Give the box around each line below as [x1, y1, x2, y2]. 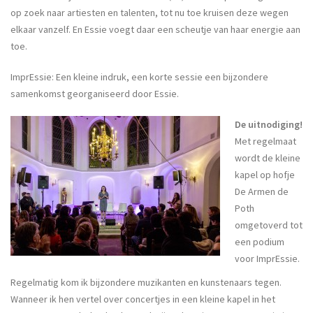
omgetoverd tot [235, 218, 303, 231]
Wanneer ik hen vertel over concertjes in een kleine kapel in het [10, 292, 275, 305]
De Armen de [235, 184, 289, 198]
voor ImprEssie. [235, 252, 300, 265]
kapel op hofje [235, 168, 295, 181]
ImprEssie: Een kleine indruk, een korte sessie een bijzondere [10, 70, 268, 83]
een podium [235, 235, 284, 248]
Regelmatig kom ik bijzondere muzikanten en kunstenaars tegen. [10, 275, 282, 289]
